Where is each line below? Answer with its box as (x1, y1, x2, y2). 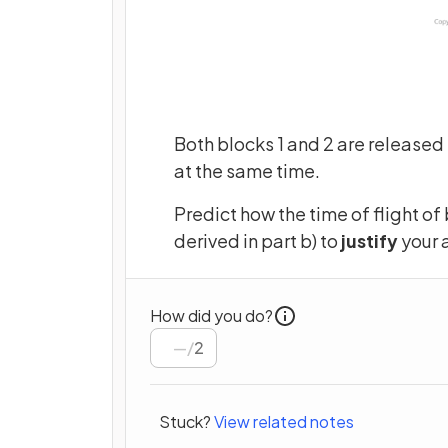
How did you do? (150, 304, 273, 326)
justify (341, 228, 401, 252)
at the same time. (174, 158, 320, 182)
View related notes (214, 410, 354, 432)
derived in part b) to (174, 228, 341, 252)
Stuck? (159, 410, 211, 432)
